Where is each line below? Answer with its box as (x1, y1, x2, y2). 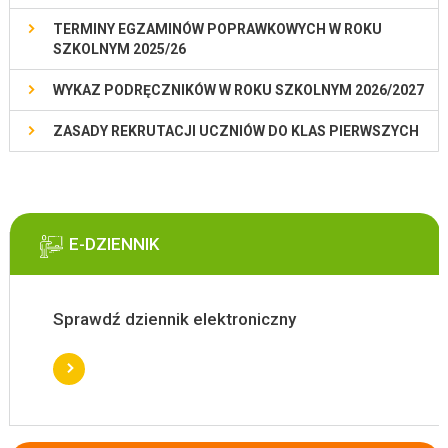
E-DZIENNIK (68, 233, 159, 254)
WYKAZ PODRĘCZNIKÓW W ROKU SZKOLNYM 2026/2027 (52, 81, 424, 98)
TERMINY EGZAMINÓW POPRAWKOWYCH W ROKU (52, 20, 382, 37)
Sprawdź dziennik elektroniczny (52, 308, 296, 329)
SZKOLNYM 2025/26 (52, 40, 186, 57)
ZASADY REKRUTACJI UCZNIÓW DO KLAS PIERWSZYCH (52, 122, 419, 139)
